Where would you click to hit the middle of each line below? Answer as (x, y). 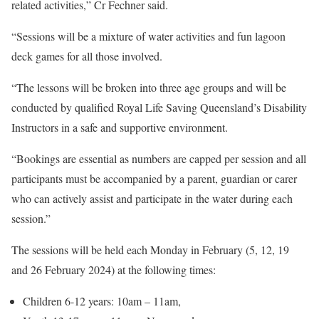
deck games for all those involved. (87, 56)
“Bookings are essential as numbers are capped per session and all (159, 159)
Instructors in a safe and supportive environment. (120, 127)
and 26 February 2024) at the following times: (114, 270)
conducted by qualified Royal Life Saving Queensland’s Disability (159, 108)
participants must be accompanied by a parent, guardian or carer (154, 179)
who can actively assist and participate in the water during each (152, 199)
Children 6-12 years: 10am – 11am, (102, 301)
